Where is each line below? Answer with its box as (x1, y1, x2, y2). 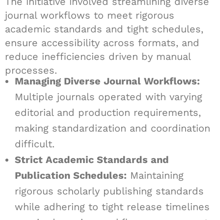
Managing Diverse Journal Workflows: (15, 75, 200, 87)
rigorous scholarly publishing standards (15, 185, 204, 197)
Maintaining (127, 169, 184, 181)
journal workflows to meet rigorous (5, 9, 174, 21)
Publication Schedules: (15, 169, 127, 181)
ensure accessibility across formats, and (5, 37, 199, 49)
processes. (5, 64, 57, 76)
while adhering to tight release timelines (15, 201, 210, 213)
